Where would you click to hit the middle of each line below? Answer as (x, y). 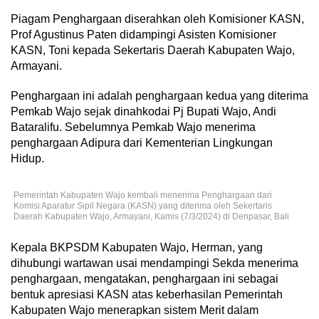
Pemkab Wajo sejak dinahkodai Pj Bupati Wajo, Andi (143, 112)
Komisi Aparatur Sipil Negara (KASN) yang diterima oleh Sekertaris (143, 206)
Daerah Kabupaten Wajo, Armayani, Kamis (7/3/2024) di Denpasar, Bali (151, 217)
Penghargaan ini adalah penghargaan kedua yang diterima (159, 96)
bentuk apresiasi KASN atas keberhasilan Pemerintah (147, 295)
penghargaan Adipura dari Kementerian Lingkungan (142, 143)
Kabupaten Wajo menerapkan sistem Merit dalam (135, 310)
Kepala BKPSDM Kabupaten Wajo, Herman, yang (137, 248)
